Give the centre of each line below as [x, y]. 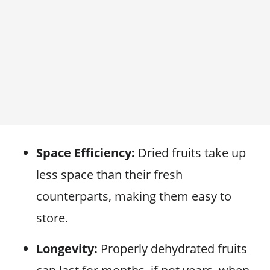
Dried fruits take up [190, 153]
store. [52, 218]
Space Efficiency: [86, 153]
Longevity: [67, 249]
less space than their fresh [109, 174]
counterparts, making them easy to [134, 196]
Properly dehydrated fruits [172, 249]
